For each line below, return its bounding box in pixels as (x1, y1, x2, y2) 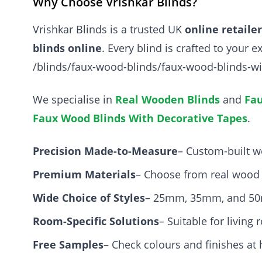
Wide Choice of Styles (33, 191, 145, 205)
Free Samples (33, 237, 104, 251)
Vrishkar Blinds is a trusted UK (33, 22, 185, 36)
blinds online (33, 41, 102, 55)
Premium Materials (33, 167, 136, 181)
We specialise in (33, 92, 115, 106)
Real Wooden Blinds (115, 92, 220, 106)
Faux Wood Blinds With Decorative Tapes (33, 111, 247, 125)
